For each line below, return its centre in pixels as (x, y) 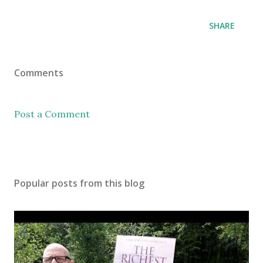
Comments (39, 73)
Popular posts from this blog (79, 183)
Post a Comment (52, 114)
